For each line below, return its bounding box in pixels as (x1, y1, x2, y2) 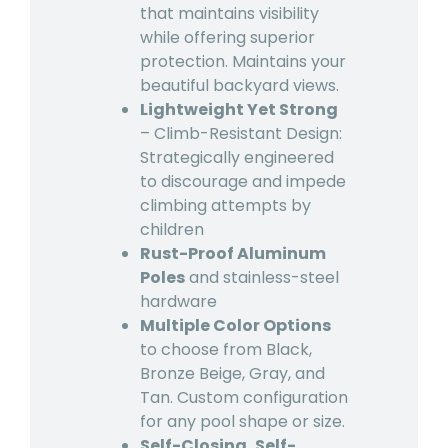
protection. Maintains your (140, 49, 346, 73)
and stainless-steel (185, 265, 339, 289)
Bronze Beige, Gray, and (140, 361, 325, 385)
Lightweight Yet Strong (140, 97, 338, 121)
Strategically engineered (140, 145, 334, 169)
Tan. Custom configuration (140, 385, 348, 409)
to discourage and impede (140, 169, 346, 193)
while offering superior (140, 25, 315, 49)
